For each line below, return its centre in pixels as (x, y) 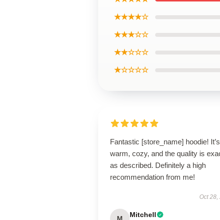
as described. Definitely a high (158, 165)
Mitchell (143, 215)
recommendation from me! (152, 177)
